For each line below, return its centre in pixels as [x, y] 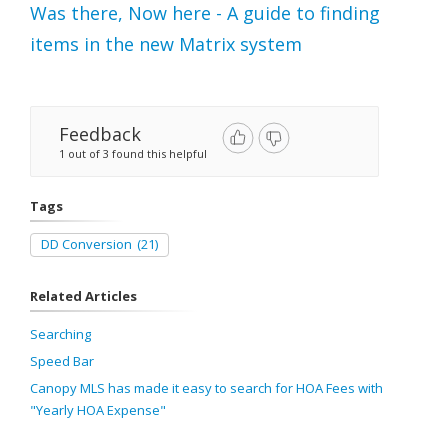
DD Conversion [86, 244]
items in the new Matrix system [166, 44]
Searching [60, 334]
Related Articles [83, 296]
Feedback [100, 134]
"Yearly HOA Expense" [98, 410]
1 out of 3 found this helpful [133, 154]
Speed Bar [62, 361]
